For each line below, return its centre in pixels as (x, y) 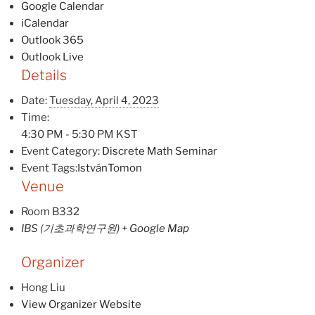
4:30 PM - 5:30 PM (69, 134)
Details (44, 75)
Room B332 (50, 211)
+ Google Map (155, 228)
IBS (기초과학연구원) (70, 228)
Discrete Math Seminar (160, 151)
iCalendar (45, 23)
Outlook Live (52, 57)
